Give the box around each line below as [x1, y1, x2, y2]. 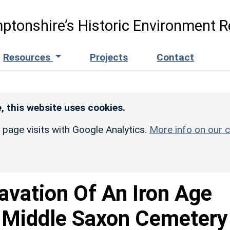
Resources [3, 51, 53, 63]
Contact [157, 51, 195, 63]
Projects [90, 51, 128, 63]
